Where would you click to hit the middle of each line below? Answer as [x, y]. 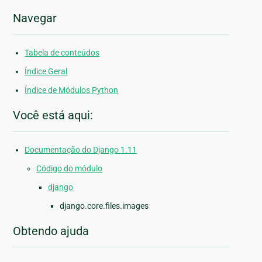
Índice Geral [46, 72]
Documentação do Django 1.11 [81, 150]
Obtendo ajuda [51, 231]
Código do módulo [70, 169]
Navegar [35, 18]
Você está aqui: [53, 116]
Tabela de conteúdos [62, 53]
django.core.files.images [104, 206]
